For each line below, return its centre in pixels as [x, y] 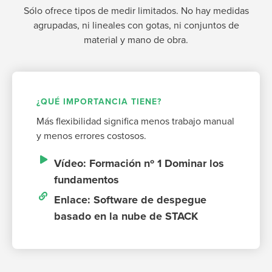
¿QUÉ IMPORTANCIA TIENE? [99, 101]
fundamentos [86, 179]
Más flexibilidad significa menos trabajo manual [135, 121]
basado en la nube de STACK [126, 216]
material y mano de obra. [136, 40]
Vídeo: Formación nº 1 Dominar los [139, 163]
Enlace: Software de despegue [130, 199]
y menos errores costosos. [91, 136]
